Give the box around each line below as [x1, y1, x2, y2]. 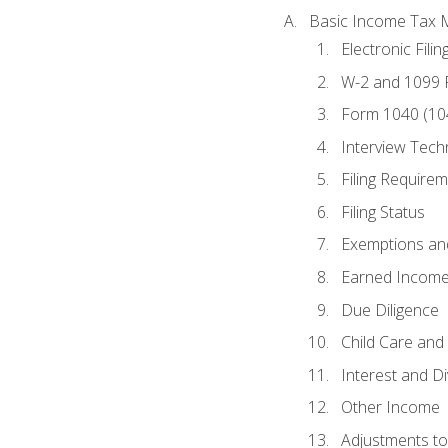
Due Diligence [340, 298, 439, 321]
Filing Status [340, 200, 425, 223]
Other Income [340, 396, 440, 419]
